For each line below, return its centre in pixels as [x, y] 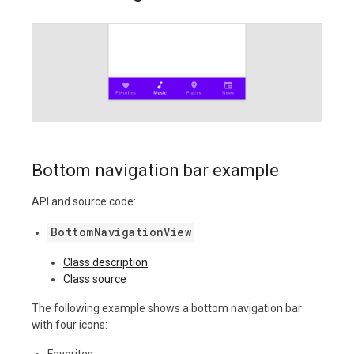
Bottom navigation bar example [155, 170]
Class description [105, 262]
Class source [95, 279]
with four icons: [70, 324]
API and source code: [84, 201]
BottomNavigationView [121, 232]
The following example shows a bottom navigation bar [167, 308]
